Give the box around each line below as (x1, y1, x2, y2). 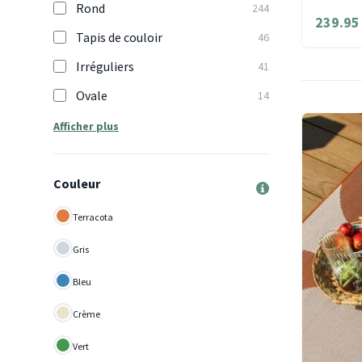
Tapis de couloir (76, 29, 162, 45)
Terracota (73, 211, 113, 223)
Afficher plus (53, 119, 119, 133)
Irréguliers (76, 58, 134, 74)
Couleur (53, 175, 100, 192)
